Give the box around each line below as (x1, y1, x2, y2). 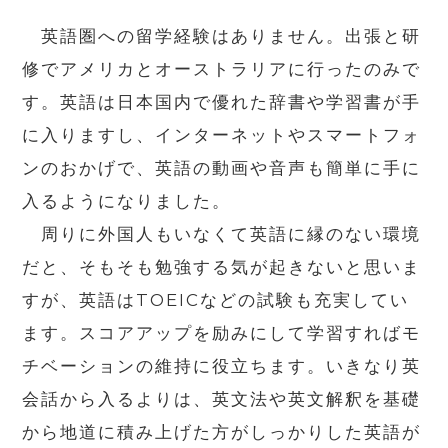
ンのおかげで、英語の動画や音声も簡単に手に (22, 157, 422, 178)
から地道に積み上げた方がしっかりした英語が (22, 421, 422, 442)
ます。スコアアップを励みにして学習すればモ (22, 322, 422, 343)
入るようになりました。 (22, 190, 232, 211)
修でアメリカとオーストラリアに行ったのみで (22, 58, 422, 79)
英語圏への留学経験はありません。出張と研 (22, 25, 422, 46)
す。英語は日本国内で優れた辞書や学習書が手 (22, 91, 422, 112)
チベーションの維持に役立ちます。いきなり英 (22, 355, 422, 376)
